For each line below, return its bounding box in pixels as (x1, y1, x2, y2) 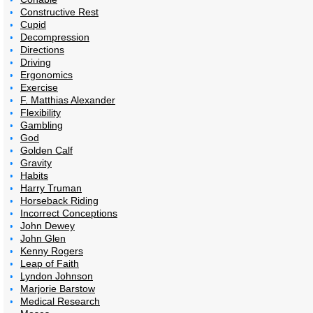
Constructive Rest (20, 6, 99, 17)
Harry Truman (20, 182, 82, 194)
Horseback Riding (20, 194, 99, 206)
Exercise (20, 81, 58, 93)
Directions (20, 43, 64, 55)
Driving (20, 56, 51, 68)
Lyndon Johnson (20, 270, 93, 282)
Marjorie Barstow (20, 282, 95, 294)
